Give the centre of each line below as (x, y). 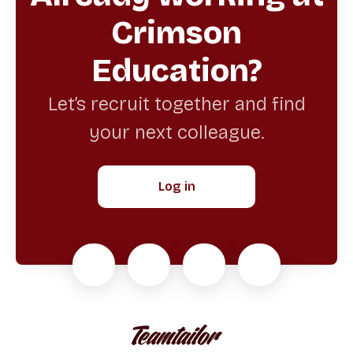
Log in (176, 187)
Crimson (176, 33)
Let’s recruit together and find (176, 104)
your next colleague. (176, 133)
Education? (176, 71)
